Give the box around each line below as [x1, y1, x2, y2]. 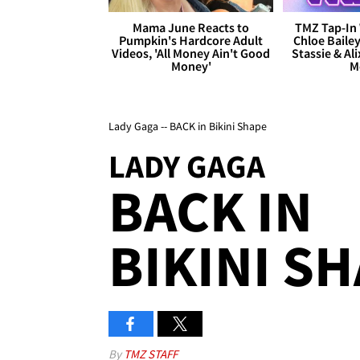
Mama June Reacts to [133, 19, 250, 36]
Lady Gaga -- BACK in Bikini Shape [108, 119, 267, 134]
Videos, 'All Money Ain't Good [112, 45, 271, 62]
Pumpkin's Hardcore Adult [119, 32, 264, 49]
